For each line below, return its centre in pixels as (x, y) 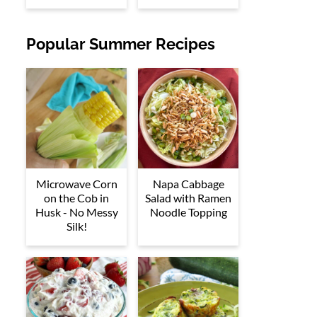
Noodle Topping (188, 212)
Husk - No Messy (76, 212)
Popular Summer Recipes (121, 44)
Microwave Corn (76, 184)
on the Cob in (76, 198)
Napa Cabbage (188, 184)
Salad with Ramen (188, 198)
